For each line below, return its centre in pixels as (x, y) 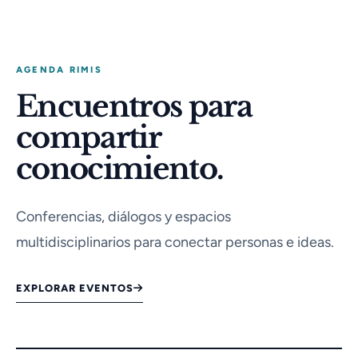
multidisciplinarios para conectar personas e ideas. (175, 243)
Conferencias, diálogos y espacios (123, 217)
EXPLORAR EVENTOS (75, 288)
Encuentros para (134, 107)
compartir (88, 138)
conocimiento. (120, 169)
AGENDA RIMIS (59, 70)
